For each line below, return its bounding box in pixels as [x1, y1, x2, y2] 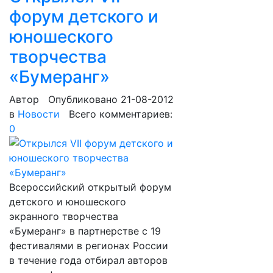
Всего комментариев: [60, 108, 172, 120]
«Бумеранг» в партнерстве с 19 [9, 225, 161, 237]
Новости [18, 108, 60, 120]
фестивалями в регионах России [9, 239, 168, 252]
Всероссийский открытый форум [9, 181, 171, 193]
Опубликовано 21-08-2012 [48, 93, 174, 105]
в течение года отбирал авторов [9, 254, 168, 266]
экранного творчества [9, 210, 118, 222]
